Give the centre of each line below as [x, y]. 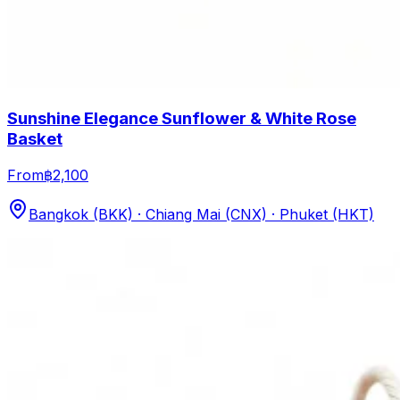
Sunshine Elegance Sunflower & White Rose [182, 119]
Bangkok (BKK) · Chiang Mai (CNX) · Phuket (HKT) [201, 215]
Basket [35, 139]
